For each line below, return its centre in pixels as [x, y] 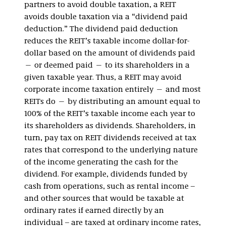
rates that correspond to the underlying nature [111, 150]
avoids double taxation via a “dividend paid [106, 17]
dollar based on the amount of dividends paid [110, 53]
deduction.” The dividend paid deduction [101, 29]
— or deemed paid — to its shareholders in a [107, 65]
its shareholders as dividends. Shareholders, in [110, 126]
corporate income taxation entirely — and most [112, 90]
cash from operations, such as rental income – [109, 186]
